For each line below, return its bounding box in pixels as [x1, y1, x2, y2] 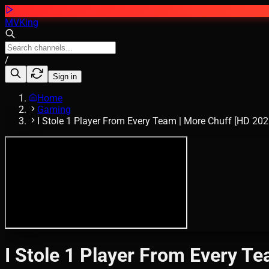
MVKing [5, 17, 38, 28]
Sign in [53, 72, 77, 81]
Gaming [37, 104, 71, 115]
